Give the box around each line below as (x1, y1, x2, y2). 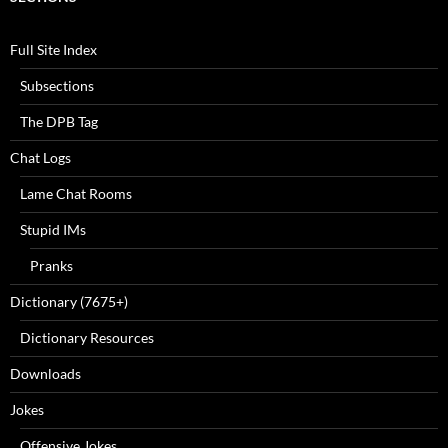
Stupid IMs (20, 221, 86, 239)
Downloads (10, 365, 81, 383)
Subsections (20, 77, 94, 95)
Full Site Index (10, 41, 97, 59)
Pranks (30, 257, 73, 275)
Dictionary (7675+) (10, 293, 128, 311)
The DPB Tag (20, 113, 98, 131)
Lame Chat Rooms (20, 185, 132, 203)
